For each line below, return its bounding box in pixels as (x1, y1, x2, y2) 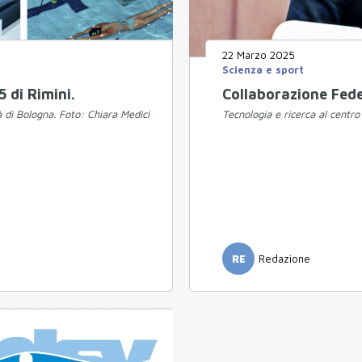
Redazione (259, 251, 310, 265)
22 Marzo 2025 (222, 48, 295, 62)
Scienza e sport (222, 63, 304, 77)
